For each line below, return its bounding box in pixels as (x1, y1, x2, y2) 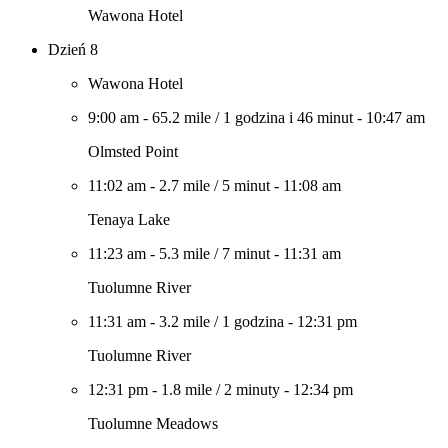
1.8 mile (161, 381, 212, 398)
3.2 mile (159, 313, 210, 330)
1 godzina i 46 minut (223, 109, 353, 126)
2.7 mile (159, 177, 210, 194)
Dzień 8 (48, 41, 98, 58)
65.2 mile (152, 109, 211, 126)
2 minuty (224, 381, 280, 398)
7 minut (222, 245, 270, 262)
